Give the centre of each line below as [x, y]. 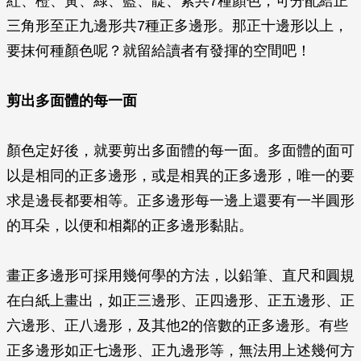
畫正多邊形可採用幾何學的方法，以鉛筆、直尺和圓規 [180, 276]
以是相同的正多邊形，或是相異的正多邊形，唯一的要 [180, 176]
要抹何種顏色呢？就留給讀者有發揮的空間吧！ [159, 51]
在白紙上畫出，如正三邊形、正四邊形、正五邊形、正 [180, 301]
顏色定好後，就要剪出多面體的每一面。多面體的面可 [180, 151]
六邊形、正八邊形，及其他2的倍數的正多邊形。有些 [177, 326]
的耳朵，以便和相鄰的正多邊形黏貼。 [130, 226]
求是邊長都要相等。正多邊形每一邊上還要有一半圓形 [180, 201]
